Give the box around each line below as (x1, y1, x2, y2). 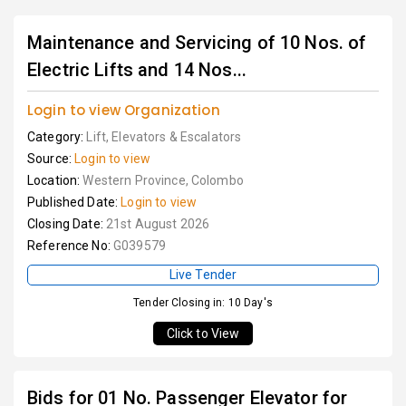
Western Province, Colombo (82, 173, 244, 188)
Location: (27, 173, 83, 188)
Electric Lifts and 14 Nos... (27, 59, 246, 81)
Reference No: (27, 238, 113, 253)
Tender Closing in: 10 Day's (133, 296, 273, 309)
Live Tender (169, 267, 237, 282)
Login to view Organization (27, 101, 220, 120)
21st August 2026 (105, 217, 210, 231)
